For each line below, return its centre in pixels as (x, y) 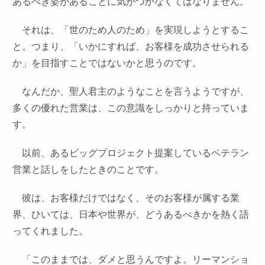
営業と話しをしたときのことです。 (88, 169)
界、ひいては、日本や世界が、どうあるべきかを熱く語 (131, 214)
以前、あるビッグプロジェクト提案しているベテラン (131, 153)
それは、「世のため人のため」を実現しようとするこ (131, 30)
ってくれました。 (51, 231)
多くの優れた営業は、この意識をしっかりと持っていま (131, 108)
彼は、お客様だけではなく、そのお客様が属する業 (126, 198)
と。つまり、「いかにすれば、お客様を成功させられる (131, 46)
